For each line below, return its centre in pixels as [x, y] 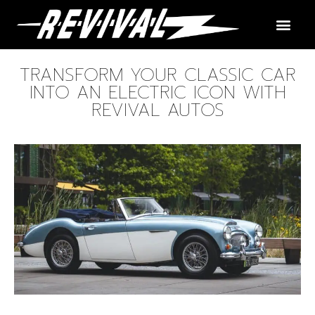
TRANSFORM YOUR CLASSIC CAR [157, 75]
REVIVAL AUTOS [157, 110]
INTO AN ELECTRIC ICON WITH [157, 93]
